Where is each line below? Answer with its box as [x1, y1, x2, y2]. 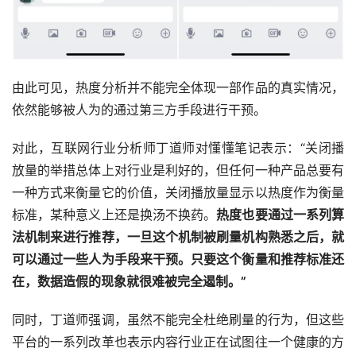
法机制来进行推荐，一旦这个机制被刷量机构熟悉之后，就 [12, 228, 344, 245]
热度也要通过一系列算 [216, 206, 345, 222]
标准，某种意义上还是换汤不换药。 [12, 206, 217, 222]
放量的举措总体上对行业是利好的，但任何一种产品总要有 [12, 161, 344, 178]
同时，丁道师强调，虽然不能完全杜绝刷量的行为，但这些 [12, 311, 344, 327]
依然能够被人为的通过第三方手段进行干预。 [12, 101, 266, 118]
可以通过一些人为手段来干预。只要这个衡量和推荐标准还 [12, 250, 344, 267]
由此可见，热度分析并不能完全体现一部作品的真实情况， [12, 79, 344, 95]
